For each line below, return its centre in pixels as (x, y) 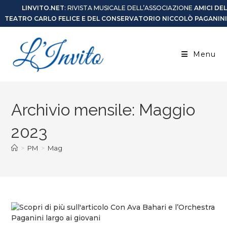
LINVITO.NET (43, 8)
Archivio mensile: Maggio (103, 110)
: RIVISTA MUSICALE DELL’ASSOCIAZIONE (129, 8)
